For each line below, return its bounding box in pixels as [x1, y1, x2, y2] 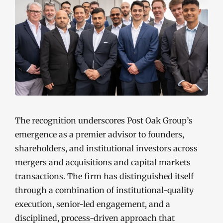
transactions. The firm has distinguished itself [15, 171, 194, 181]
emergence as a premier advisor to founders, [15, 129, 184, 139]
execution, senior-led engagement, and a [15, 199, 170, 209]
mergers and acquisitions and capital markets [15, 157, 191, 167]
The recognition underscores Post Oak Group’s [15, 115, 193, 125]
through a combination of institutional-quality [15, 185, 194, 195]
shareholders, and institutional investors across [15, 143, 198, 153]
